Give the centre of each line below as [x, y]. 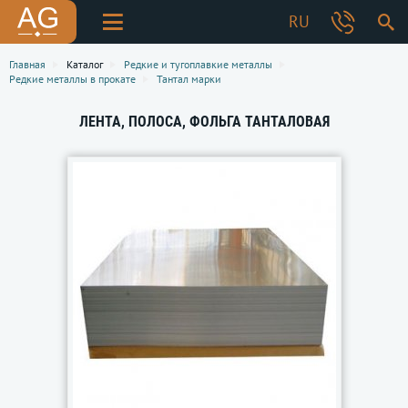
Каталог [85, 64]
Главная [27, 64]
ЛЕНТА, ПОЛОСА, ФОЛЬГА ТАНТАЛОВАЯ [204, 122]
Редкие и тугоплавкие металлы [198, 64]
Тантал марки [189, 79]
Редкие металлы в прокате [72, 79]
